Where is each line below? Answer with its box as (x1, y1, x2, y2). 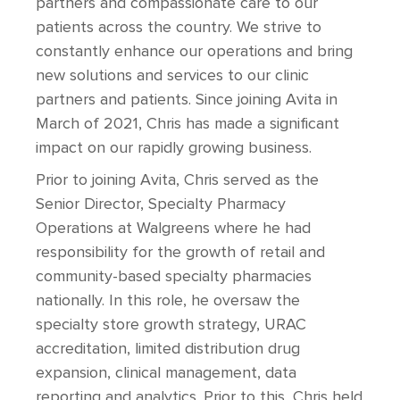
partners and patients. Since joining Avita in (36, 91, 337, 108)
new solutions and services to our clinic (36, 67, 309, 84)
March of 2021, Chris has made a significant (36, 115, 339, 132)
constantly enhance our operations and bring (36, 43, 353, 60)
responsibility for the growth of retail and (36, 244, 325, 261)
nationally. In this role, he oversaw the (36, 292, 300, 309)
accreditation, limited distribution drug (36, 340, 300, 357)
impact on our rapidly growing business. (36, 139, 312, 156)
